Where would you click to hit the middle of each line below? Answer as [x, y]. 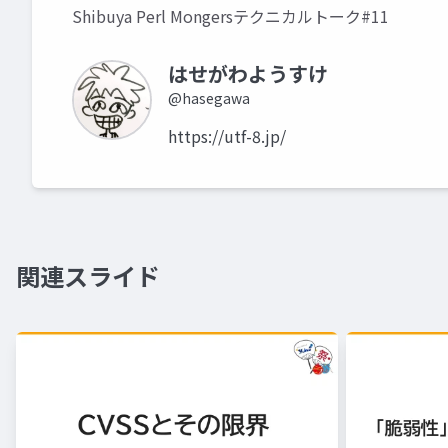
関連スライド [88, 275]
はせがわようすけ [248, 73]
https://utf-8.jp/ [227, 136]
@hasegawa [209, 98]
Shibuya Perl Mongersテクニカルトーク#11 [230, 16]
